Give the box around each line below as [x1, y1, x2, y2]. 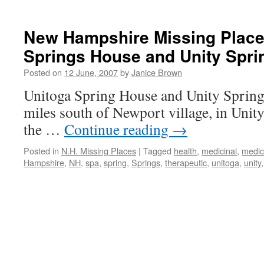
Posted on [24, 66, 62, 78]
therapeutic [165, 156, 207, 169]
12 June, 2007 [64, 66, 118, 78]
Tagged [143, 144, 171, 157]
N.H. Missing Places [61, 144, 136, 157]
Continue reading [64, 119, 172, 139]
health [174, 144, 197, 157]
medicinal [202, 144, 237, 157]
